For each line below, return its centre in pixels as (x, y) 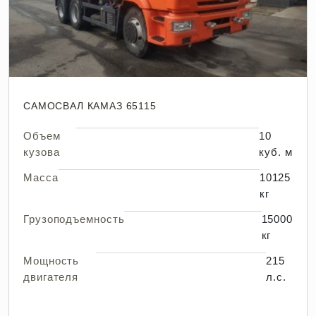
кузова (42, 152)
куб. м (276, 152)
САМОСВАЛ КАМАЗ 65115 (90, 106)
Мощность (51, 261)
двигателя (51, 277)
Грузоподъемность (74, 219)
